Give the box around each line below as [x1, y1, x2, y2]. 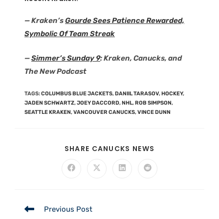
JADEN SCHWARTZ [24, 100, 74, 107]
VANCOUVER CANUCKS [73, 109, 135, 116]
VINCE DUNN [137, 109, 171, 116]
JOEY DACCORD [77, 100, 119, 107]
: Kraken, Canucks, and [100, 53, 182, 63]
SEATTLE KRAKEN [24, 109, 71, 116]
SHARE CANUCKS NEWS [64, 143, 155, 153]
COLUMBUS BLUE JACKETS [41, 90, 112, 97]
